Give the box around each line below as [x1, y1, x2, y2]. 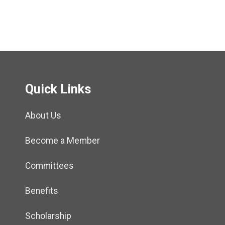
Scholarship [25, 211, 71, 221]
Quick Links [25, 81, 91, 96]
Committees [25, 161, 74, 171]
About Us [25, 110, 61, 121]
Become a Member [25, 136, 100, 146]
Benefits [25, 186, 58, 196]
